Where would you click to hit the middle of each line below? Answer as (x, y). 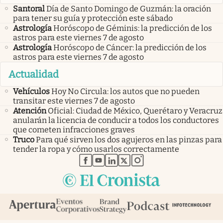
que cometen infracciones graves (74, 130)
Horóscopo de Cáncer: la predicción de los (130, 47)
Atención (30, 111)
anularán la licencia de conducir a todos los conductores (116, 120)
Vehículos (31, 92)
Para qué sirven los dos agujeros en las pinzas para (129, 140)
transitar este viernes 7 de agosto (74, 101)
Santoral (29, 8)
